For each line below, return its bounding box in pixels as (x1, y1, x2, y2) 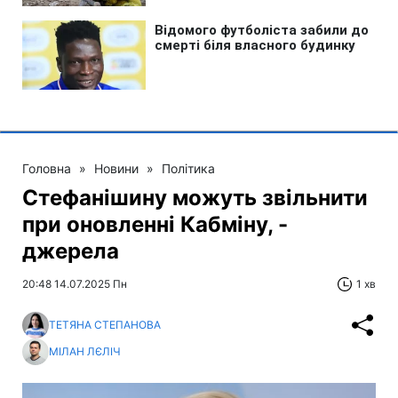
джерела (22, 237, 119, 264)
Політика (162, 160, 215, 176)
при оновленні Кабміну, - (22, 211, 288, 237)
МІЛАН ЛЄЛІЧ (49, 345, 121, 358)
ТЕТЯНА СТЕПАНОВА (49, 318, 161, 331)
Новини (94, 160, 139, 176)
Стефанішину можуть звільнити (22, 184, 368, 211)
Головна (22, 160, 71, 176)
